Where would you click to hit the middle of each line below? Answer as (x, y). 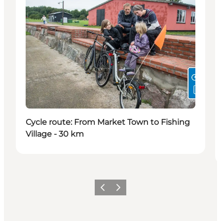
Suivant (123, 190)
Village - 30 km (55, 134)
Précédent (111, 190)
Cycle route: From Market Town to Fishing (108, 122)
